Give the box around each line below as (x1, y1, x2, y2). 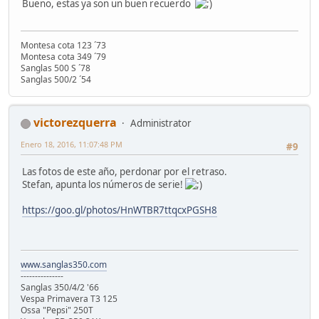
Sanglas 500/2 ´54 (21, 73, 91, 86)
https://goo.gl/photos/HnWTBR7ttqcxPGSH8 (22, 203, 217, 216)
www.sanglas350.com (21, 258, 107, 271)
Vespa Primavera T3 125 (21, 293, 117, 305)
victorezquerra (33, 115, 117, 131)
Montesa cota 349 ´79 (21, 51, 106, 63)
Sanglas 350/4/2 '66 (21, 281, 99, 294)
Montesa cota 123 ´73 (21, 39, 106, 52)
